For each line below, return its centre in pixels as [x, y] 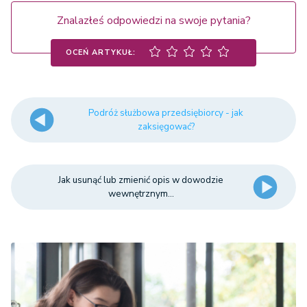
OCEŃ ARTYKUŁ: [101, 52]
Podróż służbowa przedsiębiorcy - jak [166, 113]
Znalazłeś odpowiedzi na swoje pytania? [153, 21]
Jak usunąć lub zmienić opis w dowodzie [141, 180]
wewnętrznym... [141, 194]
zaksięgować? [166, 127]
